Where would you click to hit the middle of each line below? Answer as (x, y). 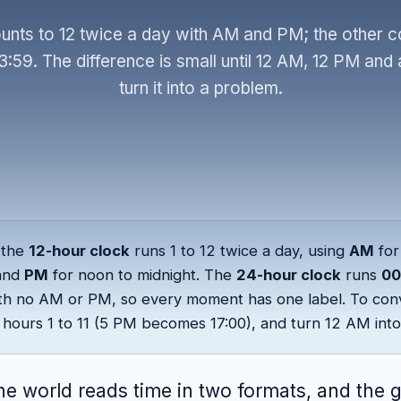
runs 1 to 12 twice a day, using (239, 250)
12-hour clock (79, 250)
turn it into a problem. (200, 88)
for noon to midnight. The (142, 274)
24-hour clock (289, 274)
